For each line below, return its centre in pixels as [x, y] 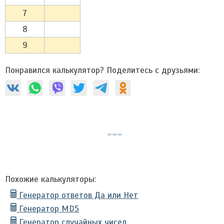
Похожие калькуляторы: [50, 179]
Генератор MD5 [48, 209]
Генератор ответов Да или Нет [77, 195]
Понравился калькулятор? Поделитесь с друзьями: [102, 70]
